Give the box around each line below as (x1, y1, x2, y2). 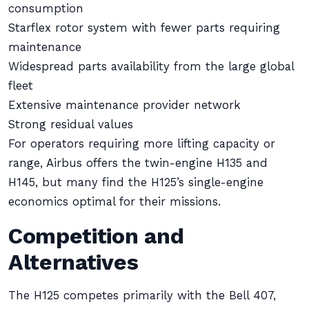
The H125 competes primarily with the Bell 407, (8, 289, 276, 302)
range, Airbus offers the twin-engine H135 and (8, 157, 268, 170)
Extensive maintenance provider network (8, 99, 241, 112)
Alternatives (8, 249, 139, 275)
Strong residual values (8, 118, 133, 131)
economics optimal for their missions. (8, 195, 221, 208)
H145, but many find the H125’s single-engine (8, 176, 263, 189)
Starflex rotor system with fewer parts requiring (8, 21, 280, 34)
